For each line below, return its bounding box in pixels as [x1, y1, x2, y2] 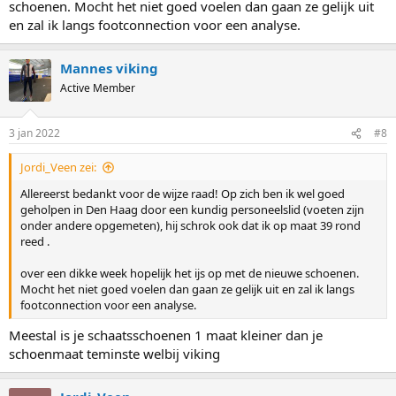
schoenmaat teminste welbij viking [9, 344, 220, 362]
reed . [20, 233, 49, 249]
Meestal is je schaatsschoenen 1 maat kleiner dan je [9, 325, 323, 344]
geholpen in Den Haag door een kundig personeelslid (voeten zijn [20, 202, 364, 217]
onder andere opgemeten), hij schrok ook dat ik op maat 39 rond [20, 217, 361, 233]
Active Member [60, 80, 135, 95]
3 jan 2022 [9, 126, 60, 141]
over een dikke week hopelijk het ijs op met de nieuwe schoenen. [20, 265, 359, 281]
